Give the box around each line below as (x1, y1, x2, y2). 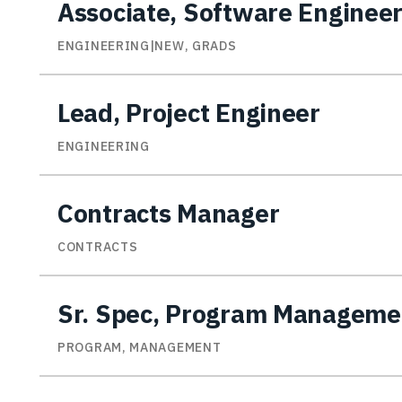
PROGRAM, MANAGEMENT (57, 339, 222, 356)
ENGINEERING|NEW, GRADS (57, 38, 237, 55)
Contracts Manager (57, 197, 280, 231)
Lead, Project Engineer (57, 96, 320, 130)
